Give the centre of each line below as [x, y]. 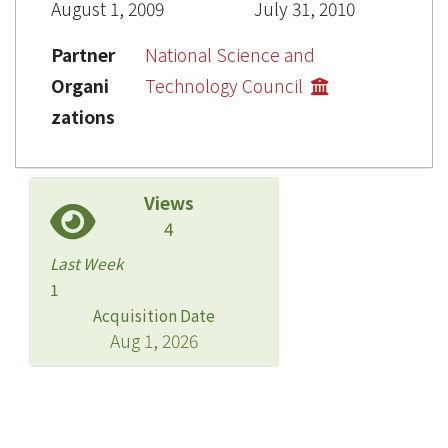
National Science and [230, 54]
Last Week [86, 262]
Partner [83, 54]
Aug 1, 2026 [154, 340]
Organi [80, 85]
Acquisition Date [154, 314]
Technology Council [226, 85]
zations [83, 116]
